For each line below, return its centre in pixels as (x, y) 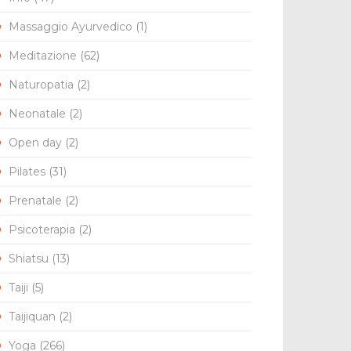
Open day (35, 143)
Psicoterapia (42, 230)
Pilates (27, 172)
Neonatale (37, 114)
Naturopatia (41, 85)
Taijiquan (32, 317)
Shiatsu (29, 259)
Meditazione (43, 56)
